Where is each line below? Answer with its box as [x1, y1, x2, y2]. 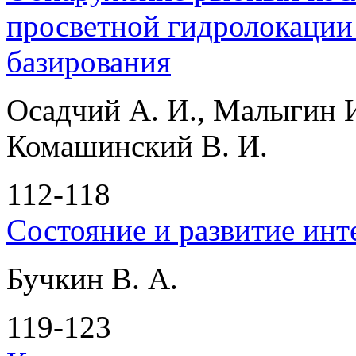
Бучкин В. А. [6, 261, 178, 296]
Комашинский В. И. [6, 128, 268, 163]
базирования [6, 44, 171, 79]
